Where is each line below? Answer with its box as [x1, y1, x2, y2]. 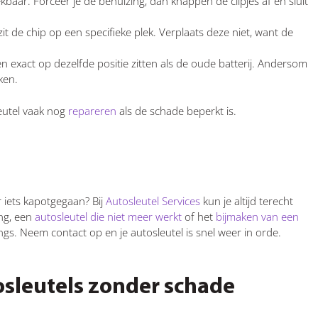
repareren [65, 103, 116, 118]
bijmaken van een [213, 209, 299, 224]
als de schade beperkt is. [116, 103, 236, 118]
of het [182, 209, 213, 224]
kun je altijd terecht [200, 193, 293, 208]
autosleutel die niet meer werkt [32, 209, 182, 224]
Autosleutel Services [103, 193, 200, 208]
